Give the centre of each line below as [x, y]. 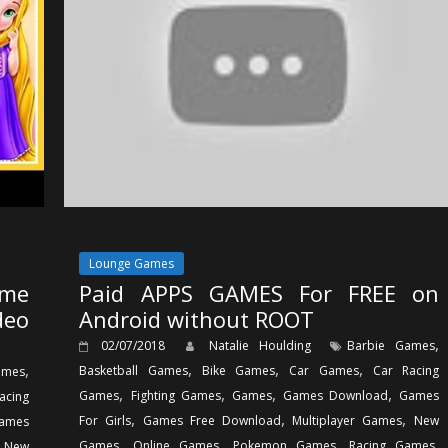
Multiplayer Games [347, 420]
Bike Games [238, 370]
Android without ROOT [197, 318]
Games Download [335, 395]
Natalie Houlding [265, 345]
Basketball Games [133, 370]
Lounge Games [132, 263]
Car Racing [406, 370]
